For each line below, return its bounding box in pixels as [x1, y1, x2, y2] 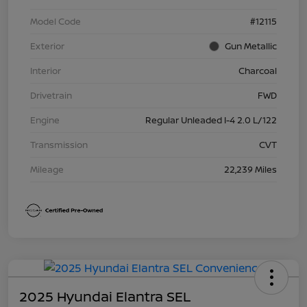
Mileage [30, 162, 64, 175]
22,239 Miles [224, 162, 277, 175]
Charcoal [238, 64, 277, 77]
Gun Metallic [225, 39, 277, 52]
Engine [30, 113, 60, 126]
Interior [30, 64, 61, 77]
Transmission [30, 138, 88, 151]
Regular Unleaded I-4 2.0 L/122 [145, 113, 277, 126]
